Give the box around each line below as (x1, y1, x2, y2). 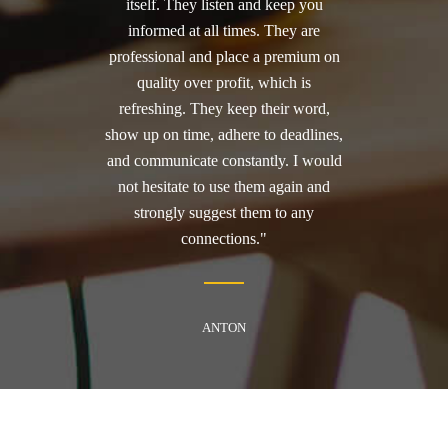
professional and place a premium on (108, 48, 340, 66)
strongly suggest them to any (134, 204, 314, 222)
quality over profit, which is (137, 74, 311, 92)
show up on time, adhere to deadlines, (105, 126, 343, 144)
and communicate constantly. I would (106, 152, 342, 170)
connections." (181, 230, 267, 248)
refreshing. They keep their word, (118, 100, 330, 118)
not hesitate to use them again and (118, 178, 330, 196)
